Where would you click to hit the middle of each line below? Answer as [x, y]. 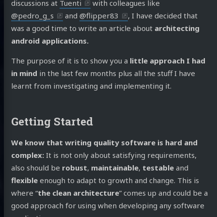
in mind [24, 73]
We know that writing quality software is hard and [104, 143]
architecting [177, 28]
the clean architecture [78, 193]
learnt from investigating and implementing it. [91, 86]
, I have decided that [163, 16]
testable [158, 168]
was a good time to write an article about [83, 28]
